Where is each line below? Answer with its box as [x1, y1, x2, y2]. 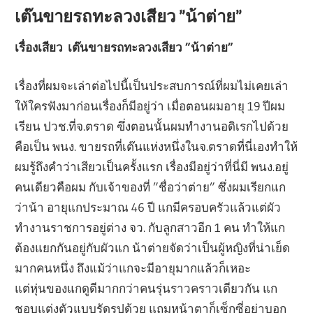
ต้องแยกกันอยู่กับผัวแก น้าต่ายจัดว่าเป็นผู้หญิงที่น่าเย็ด [15, 240, 291, 255]
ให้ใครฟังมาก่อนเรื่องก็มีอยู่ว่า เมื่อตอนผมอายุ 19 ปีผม [15, 98, 286, 113]
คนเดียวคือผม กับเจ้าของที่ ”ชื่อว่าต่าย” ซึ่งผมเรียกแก [15, 179, 286, 194]
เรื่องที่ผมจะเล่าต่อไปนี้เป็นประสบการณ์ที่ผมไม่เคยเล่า [15, 78, 289, 93]
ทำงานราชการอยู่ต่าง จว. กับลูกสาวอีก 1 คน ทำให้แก [15, 219, 286, 235]
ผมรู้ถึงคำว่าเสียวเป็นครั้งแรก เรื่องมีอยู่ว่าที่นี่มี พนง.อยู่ [15, 159, 289, 174]
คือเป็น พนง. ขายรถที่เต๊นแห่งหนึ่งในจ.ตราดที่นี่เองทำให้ [15, 138, 298, 154]
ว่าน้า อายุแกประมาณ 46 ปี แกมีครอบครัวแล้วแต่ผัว [15, 199, 282, 214]
